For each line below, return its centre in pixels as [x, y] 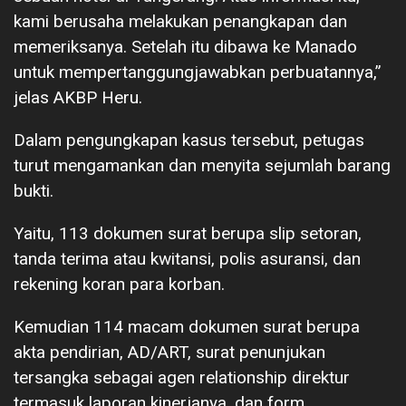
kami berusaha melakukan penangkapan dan [180, 21]
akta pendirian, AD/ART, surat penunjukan [169, 352]
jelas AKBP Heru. [78, 97]
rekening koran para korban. [119, 284]
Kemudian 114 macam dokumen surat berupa [187, 326]
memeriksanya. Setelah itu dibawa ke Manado [185, 46]
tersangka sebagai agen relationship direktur [182, 377]
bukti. [34, 190]
